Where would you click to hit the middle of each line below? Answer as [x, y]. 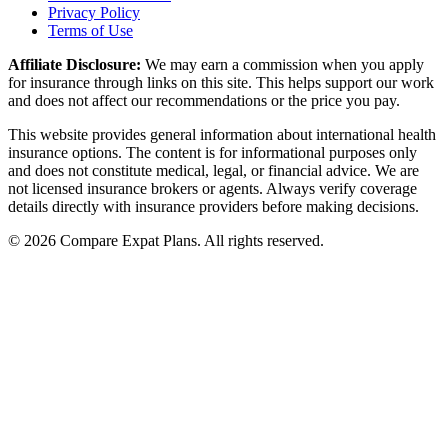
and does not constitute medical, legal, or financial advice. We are [213, 171]
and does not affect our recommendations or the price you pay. [204, 101]
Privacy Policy [94, 13]
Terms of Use [90, 31]
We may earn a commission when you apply [282, 65]
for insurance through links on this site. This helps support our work [221, 83]
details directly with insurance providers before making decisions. [213, 207]
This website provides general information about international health [222, 135]
